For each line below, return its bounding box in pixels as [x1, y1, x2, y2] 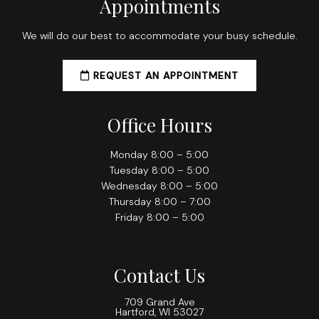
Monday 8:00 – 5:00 [110, 148, 209, 161]
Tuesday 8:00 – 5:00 [110, 164, 209, 177]
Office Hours [107, 113, 212, 137]
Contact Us [114, 263, 205, 288]
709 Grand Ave [124, 296, 195, 308]
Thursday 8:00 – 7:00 [108, 195, 211, 208]
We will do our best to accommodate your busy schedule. [21, 29, 298, 42]
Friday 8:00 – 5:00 [115, 211, 204, 224]
